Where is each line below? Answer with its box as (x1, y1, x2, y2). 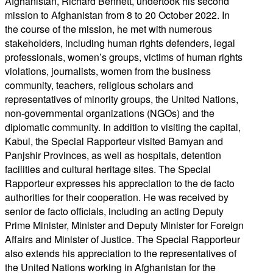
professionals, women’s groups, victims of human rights (5, 49, 243, 64)
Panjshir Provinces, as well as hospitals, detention (5, 147, 221, 162)
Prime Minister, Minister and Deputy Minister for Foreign (5, 218, 244, 232)
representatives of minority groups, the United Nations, (5, 91, 238, 106)
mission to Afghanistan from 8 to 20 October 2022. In (5, 7, 230, 22)
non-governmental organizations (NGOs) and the (5, 105, 214, 120)
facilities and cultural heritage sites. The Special (5, 161, 211, 176)
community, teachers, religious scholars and (5, 77, 193, 92)
